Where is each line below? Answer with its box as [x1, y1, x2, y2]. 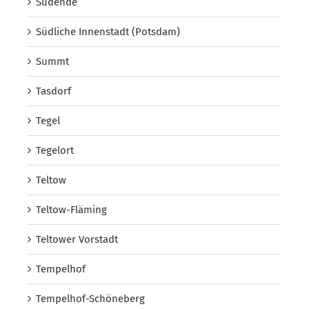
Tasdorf [36, 85, 71, 98]
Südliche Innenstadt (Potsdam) [36, 26, 180, 39]
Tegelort [36, 144, 74, 157]
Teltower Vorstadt [36, 233, 118, 246]
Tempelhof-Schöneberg [36, 292, 145, 306]
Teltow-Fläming [36, 203, 107, 217]
